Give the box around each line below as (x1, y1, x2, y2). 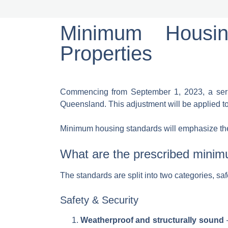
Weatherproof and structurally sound (80, 216, 226, 224)
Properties (60, 42, 152, 65)
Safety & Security (60, 194, 138, 206)
